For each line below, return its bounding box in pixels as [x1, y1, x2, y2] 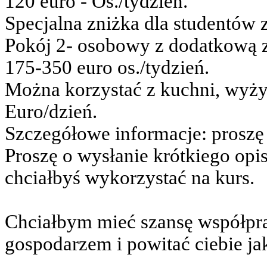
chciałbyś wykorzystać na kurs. [5, 167, 254, 188]
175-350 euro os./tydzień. [5, 57, 209, 78]
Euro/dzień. [5, 101, 97, 122]
